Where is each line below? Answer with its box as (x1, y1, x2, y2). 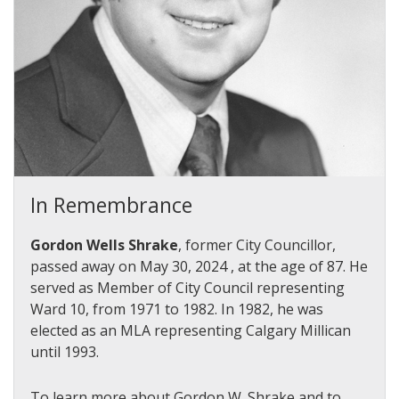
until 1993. (30, 341, 99, 362)
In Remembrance (30, 190, 192, 219)
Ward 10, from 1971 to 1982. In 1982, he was (30, 298, 323, 319)
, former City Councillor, (178, 234, 336, 255)
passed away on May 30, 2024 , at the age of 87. (30, 256, 349, 276)
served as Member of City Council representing (30, 277, 345, 297)
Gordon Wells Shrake (30, 234, 178, 255)
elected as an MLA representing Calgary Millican (30, 320, 351, 340)
